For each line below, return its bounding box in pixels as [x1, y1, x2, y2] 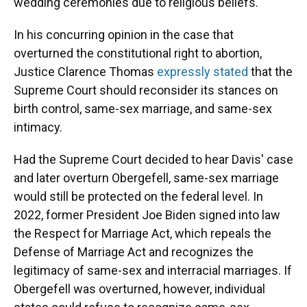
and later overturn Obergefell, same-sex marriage [14, 171, 279, 185]
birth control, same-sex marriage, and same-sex [14, 101, 272, 116]
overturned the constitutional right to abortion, [14, 46, 262, 60]
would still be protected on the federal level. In [14, 189, 263, 204]
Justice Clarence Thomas [14, 64, 157, 79]
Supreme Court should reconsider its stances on [14, 83, 278, 97]
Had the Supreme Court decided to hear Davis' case [14, 152, 293, 167]
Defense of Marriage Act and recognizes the [14, 245, 254, 259]
